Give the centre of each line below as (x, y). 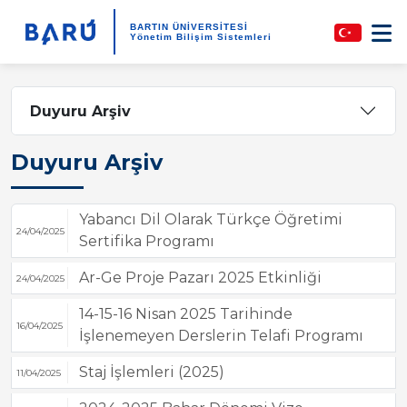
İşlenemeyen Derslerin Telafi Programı (221, 336)
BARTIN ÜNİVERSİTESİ (189, 26)
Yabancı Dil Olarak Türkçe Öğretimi (210, 219)
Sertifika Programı (146, 241)
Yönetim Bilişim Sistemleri (200, 36)
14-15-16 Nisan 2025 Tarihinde (185, 314)
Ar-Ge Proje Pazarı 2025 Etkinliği (200, 278)
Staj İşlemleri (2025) (151, 372)
